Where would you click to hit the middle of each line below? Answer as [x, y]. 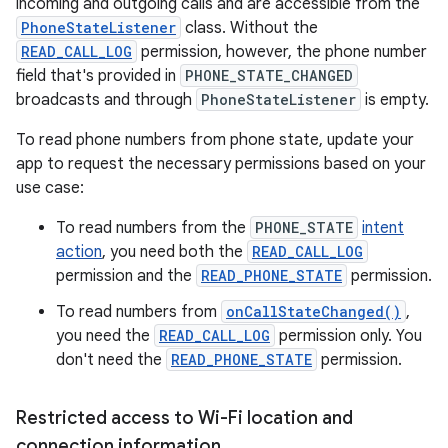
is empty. [395, 100]
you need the [105, 336]
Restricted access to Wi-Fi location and [184, 418]
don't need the [111, 360]
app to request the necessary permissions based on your [221, 164]
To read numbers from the [153, 228]
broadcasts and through [106, 100]
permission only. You [348, 336]
